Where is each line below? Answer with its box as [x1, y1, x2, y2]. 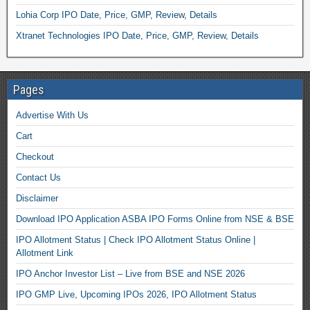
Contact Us [16, 172, 61, 183]
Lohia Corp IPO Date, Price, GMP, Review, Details [16, 10, 217, 20]
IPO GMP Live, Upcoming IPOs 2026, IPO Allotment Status [16, 289, 257, 300]
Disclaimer [16, 193, 58, 203]
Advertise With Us [16, 110, 89, 120]
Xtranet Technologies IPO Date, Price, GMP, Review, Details [16, 30, 259, 41]
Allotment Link [16, 248, 73, 258]
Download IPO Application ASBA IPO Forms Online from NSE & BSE [16, 214, 294, 224]
